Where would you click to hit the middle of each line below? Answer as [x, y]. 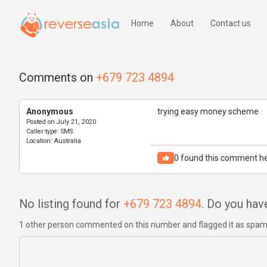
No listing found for [71, 204]
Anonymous [49, 111]
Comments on [58, 77]
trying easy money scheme [208, 111]
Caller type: [42, 131]
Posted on [40, 122]
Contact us [231, 24]
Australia [66, 141]
